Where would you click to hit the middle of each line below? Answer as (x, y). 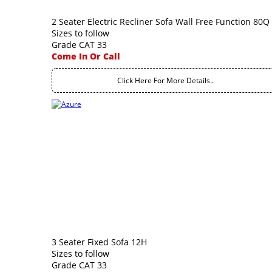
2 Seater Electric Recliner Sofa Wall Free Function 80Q (161, 22)
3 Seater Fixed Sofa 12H (99, 242)
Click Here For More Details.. (165, 80)
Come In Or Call (86, 56)
